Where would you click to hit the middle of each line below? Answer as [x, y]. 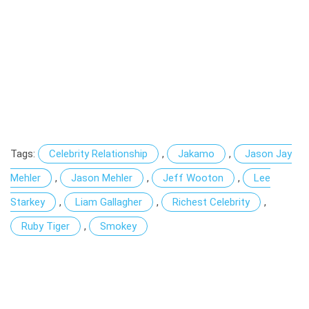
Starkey [28, 202]
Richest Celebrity [211, 202]
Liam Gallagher [109, 202]
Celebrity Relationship [98, 153]
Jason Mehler [102, 178]
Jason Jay [268, 153]
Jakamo [196, 153]
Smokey [118, 226]
